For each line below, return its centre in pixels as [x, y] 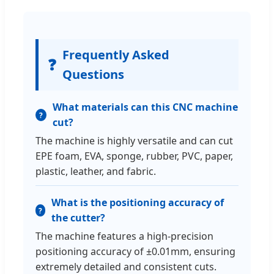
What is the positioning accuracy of [138, 203]
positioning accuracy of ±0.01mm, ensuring [135, 252]
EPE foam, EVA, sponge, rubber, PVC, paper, [134, 156]
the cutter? [79, 218]
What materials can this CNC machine [145, 107]
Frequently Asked [116, 55]
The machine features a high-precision [124, 236]
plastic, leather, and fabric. [96, 172]
